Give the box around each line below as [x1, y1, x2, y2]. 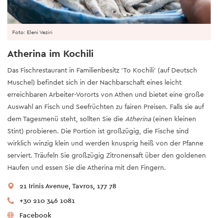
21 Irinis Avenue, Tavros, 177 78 [19, 181, 116, 190]
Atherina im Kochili [7, 47, 93, 60]
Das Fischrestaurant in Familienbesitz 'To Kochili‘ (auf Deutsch [7, 65, 197, 74]
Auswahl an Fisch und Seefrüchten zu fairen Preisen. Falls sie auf [7, 102, 204, 111]
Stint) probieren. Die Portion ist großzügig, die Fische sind [7, 126, 189, 135]
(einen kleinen [151, 114, 196, 123]
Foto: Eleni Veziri [12, 28, 53, 36]
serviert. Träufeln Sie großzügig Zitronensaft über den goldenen [7, 150, 206, 160]
